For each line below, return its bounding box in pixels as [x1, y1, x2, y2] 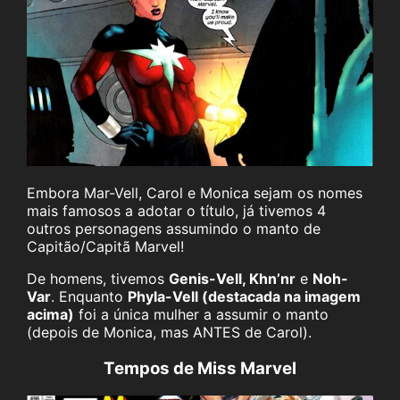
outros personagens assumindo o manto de [27, 220, 321, 238]
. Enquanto [51, 287, 128, 306]
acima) [27, 305, 74, 324]
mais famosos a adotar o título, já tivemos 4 [27, 202, 326, 221]
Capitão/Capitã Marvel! [27, 237, 184, 256]
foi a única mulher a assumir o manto [74, 305, 329, 324]
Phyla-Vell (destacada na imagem [128, 287, 361, 306]
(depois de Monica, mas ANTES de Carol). [27, 323, 312, 342]
